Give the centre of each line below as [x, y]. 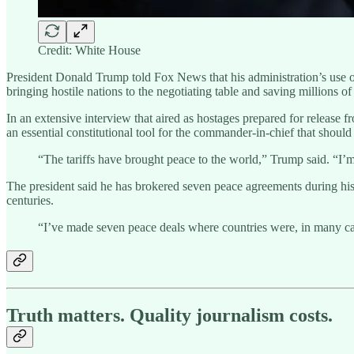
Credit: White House [89, 50]
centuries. [30, 200]
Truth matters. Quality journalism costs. [169, 315]
